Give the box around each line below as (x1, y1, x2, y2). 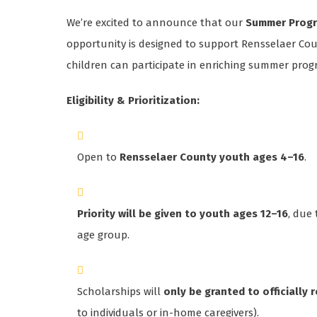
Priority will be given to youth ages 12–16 (77, 207, 289, 221)
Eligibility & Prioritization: (67, 94, 200, 108)
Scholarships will (77, 285, 164, 299)
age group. (77, 229, 130, 242)
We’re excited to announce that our (67, 16, 246, 30)
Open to (77, 151, 120, 164)
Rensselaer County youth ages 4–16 (120, 151, 305, 164)
